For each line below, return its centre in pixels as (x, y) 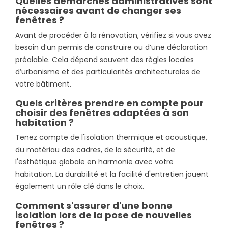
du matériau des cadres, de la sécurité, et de (95, 149)
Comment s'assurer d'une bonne (94, 205)
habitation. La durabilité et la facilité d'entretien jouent (112, 174)
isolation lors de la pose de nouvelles (104, 215)
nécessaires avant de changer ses (98, 10)
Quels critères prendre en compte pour (109, 103)
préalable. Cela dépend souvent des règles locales (105, 59)
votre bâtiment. (43, 84)
